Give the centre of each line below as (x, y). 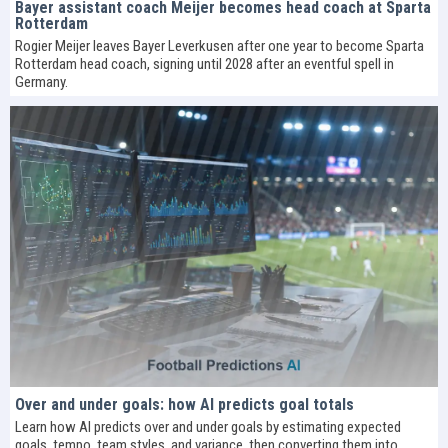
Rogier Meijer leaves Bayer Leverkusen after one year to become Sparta (219, 45)
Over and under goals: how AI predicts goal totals (184, 405)
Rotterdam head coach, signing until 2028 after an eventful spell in (204, 63)
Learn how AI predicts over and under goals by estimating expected (208, 427)
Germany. (41, 81)
